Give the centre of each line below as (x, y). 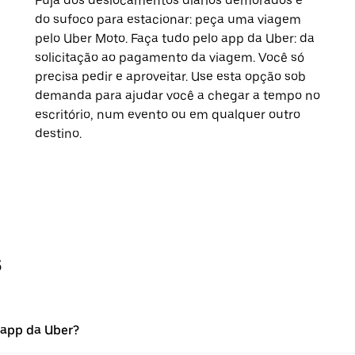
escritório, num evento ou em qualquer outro (168, 114)
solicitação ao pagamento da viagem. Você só (170, 57)
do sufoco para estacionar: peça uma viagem (168, 19)
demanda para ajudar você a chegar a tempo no (177, 95)
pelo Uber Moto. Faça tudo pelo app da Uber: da (175, 38)
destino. (58, 133)
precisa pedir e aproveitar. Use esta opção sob (170, 76)
